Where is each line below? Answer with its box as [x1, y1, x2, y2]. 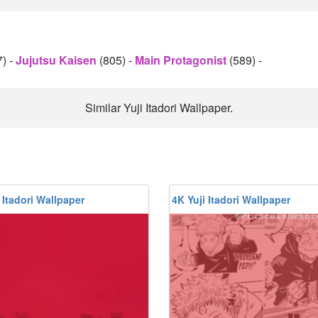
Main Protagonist [135, 52, 229, 68]
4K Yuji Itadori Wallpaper [172, 192, 290, 207]
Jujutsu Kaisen [16, 52, 99, 68]
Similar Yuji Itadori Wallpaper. [85, 99, 233, 116]
